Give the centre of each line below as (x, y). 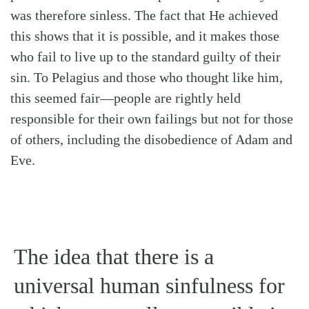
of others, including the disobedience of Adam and (151, 139)
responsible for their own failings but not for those (152, 118)
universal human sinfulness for (149, 285)
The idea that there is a (114, 256)
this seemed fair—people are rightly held (126, 98)
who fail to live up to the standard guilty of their (146, 56)
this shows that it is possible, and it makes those (145, 36)
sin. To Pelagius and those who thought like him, (147, 77)
